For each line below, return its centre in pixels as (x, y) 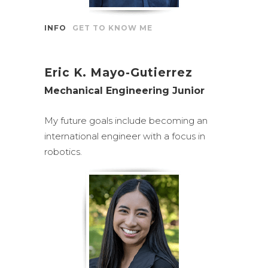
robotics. (63, 152)
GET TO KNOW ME (112, 28)
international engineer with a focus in (125, 136)
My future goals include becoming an (126, 121)
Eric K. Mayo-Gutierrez (118, 73)
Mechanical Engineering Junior (124, 91)
